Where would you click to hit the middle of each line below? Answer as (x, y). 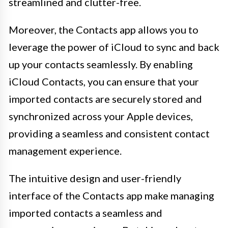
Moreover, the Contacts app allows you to (104, 29)
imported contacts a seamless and (85, 212)
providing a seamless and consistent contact (109, 133)
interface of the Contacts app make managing (111, 195)
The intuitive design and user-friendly (95, 178)
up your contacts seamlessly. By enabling (101, 64)
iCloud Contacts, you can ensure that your (104, 81)
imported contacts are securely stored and (105, 98)
